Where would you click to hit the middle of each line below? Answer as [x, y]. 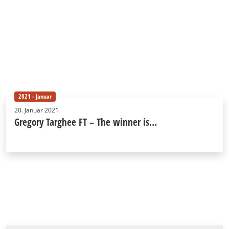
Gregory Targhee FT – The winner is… [86, 122]
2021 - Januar [35, 96]
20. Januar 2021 [37, 110]
